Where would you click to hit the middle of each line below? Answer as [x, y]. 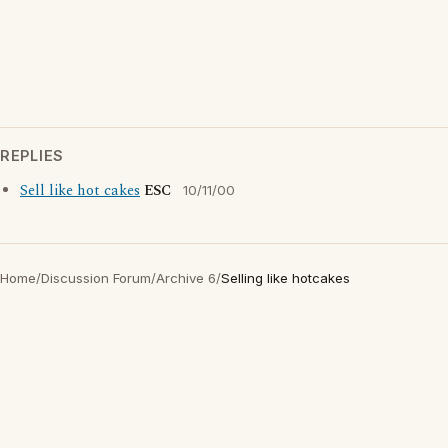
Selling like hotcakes [285, 278]
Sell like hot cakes [80, 191]
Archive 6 [186, 278]
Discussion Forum [96, 278]
